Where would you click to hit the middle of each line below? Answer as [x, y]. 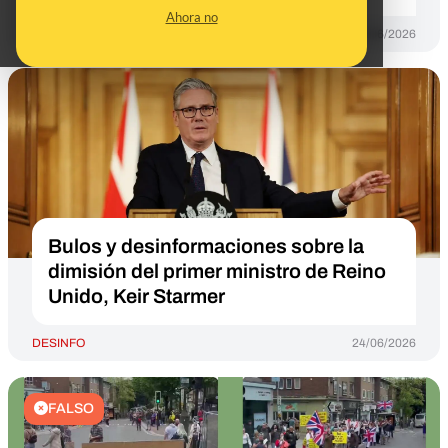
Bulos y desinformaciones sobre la [206, 246]
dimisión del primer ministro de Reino [217, 271]
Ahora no [191, 17]
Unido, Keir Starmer [136, 296]
